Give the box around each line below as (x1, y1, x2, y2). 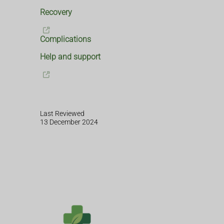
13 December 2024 (40, 117, 98, 126)
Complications (40, 34, 91, 44)
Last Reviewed (40, 109, 84, 118)
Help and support (40, 52, 100, 62)
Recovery (40, 7, 72, 17)
